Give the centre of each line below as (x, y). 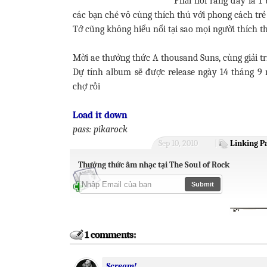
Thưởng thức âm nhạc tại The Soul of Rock (154, 165)
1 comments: (110, 235)
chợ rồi (86, 86)
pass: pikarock (100, 129)
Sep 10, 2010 (178, 143)
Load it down (100, 115)
